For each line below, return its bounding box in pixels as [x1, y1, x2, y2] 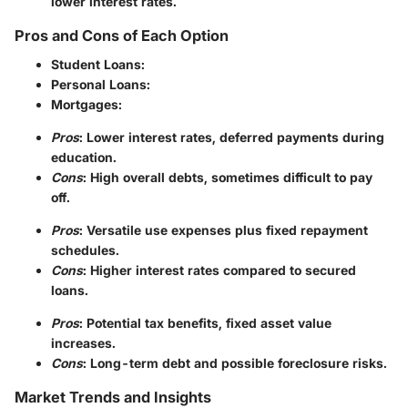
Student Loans [51, 56, 141, 73]
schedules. [51, 242, 119, 259]
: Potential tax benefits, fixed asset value [79, 315, 331, 331]
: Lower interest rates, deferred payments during [79, 129, 384, 146]
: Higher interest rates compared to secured [83, 262, 356, 279]
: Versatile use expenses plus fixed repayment [79, 222, 368, 239]
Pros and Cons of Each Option [15, 26, 229, 46]
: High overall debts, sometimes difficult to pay [83, 169, 372, 186]
